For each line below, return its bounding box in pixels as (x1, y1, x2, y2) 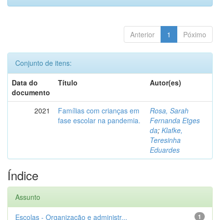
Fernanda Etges (150, 115, 200, 125)
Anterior (130, 29, 155, 39)
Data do (12, 78, 38, 87)
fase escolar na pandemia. (58, 115, 140, 125)
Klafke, (162, 125, 183, 135)
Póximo (183, 29, 206, 39)
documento (12, 87, 50, 97)
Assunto (15, 192, 40, 202)
